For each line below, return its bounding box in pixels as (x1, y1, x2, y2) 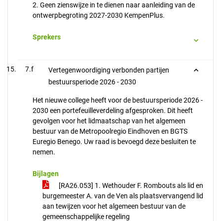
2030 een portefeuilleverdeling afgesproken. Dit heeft (33, 107, 193, 114)
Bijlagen (33, 170, 59, 178)
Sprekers (33, 33, 61, 41)
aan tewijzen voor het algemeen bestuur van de (42, 202, 185, 210)
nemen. (33, 148, 55, 156)
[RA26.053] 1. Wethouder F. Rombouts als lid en (57, 182, 203, 189)
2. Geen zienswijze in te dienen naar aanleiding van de (33, 1, 195, 9)
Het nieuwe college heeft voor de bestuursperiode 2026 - (33, 96, 203, 104)
